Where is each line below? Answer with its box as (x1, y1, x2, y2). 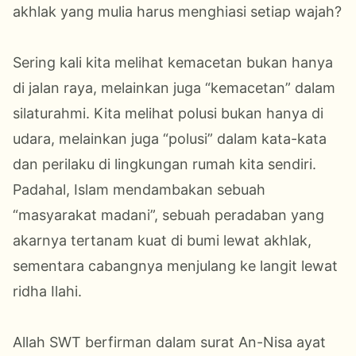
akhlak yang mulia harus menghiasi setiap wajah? (13, 2, 342, 20)
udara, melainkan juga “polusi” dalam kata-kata (13, 130, 327, 147)
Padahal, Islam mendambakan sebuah (13, 180, 265, 198)
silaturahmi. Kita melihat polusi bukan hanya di (13, 104, 323, 122)
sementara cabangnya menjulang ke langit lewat (13, 257, 338, 274)
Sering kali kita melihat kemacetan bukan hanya (13, 53, 333, 71)
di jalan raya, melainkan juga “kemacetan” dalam (13, 79, 335, 96)
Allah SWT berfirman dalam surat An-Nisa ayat (13, 333, 326, 350)
